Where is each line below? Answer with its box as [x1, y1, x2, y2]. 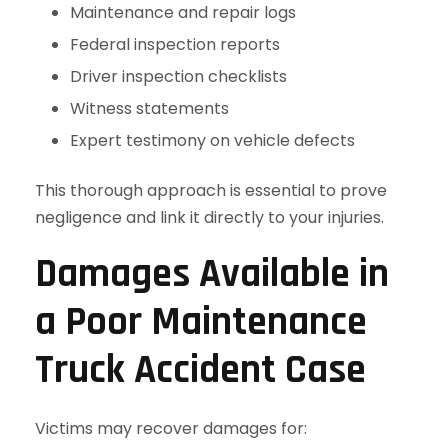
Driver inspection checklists [70, 65, 287, 88]
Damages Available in [35, 249, 389, 300]
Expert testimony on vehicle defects [70, 129, 355, 152]
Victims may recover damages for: [35, 417, 307, 440]
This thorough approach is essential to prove [35, 179, 387, 202]
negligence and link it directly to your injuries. [35, 206, 384, 229]
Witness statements [70, 97, 229, 120]
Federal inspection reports [70, 33, 280, 56]
